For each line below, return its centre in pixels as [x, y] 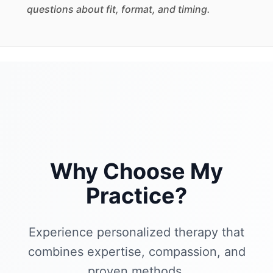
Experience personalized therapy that [136, 232]
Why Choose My [136, 171]
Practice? [136, 196]
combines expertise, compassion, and [136, 252]
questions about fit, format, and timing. [119, 9]
